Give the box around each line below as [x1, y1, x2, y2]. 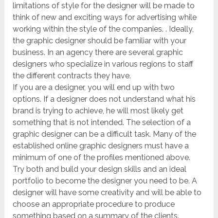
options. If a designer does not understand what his [13, 94, 196, 104]
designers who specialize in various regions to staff [13, 59, 194, 69]
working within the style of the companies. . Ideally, [13, 24, 194, 34]
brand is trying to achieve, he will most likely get [13, 106, 184, 115]
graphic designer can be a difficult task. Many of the [13, 129, 197, 139]
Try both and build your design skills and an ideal [13, 164, 187, 174]
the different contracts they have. [13, 71, 131, 80]
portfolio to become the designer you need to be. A [13, 176, 198, 185]
